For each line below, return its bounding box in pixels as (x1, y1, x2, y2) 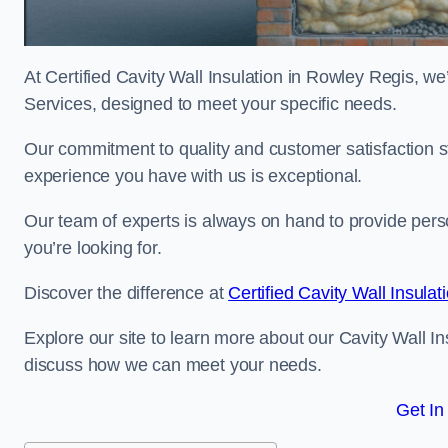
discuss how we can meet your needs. (24, 355, 322, 375)
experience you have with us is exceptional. (24, 166, 363, 186)
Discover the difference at (24, 283, 229, 303)
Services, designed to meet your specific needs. (24, 94, 397, 114)
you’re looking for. (24, 238, 162, 258)
